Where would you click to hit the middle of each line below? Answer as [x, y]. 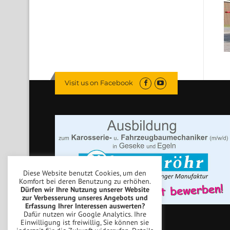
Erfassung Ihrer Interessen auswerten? [85, 206]
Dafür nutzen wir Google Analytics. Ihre [85, 214]
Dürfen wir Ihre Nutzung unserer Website [85, 189]
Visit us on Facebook [99, 83]
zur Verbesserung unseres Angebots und [85, 198]
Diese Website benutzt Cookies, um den [85, 173]
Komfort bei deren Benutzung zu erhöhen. [85, 181]
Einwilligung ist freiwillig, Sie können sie [85, 222]
